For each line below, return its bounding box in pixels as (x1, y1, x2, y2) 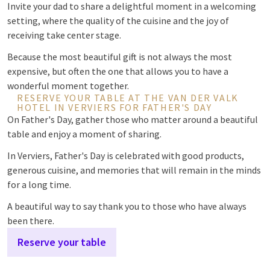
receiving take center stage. (7, 29, 121, 41)
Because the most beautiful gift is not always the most (7, 51, 232, 63)
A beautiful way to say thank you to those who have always (7, 200, 246, 212)
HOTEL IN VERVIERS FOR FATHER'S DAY (17, 101, 212, 113)
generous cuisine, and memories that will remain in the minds (7, 164, 261, 176)
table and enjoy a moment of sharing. (7, 128, 162, 140)
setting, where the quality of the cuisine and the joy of (7, 14, 229, 27)
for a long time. (7, 178, 71, 190)
